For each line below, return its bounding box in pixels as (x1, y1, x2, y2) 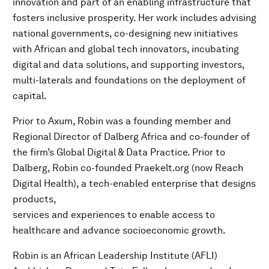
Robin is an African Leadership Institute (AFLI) (13, 249, 217, 261)
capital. (13, 89, 47, 101)
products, (13, 193, 56, 205)
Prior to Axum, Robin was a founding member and (13, 115, 231, 127)
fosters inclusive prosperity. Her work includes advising (13, 11, 256, 23)
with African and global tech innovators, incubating (13, 43, 239, 55)
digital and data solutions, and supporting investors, (13, 58, 244, 70)
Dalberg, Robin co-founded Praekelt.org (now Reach (13, 162, 243, 174)
